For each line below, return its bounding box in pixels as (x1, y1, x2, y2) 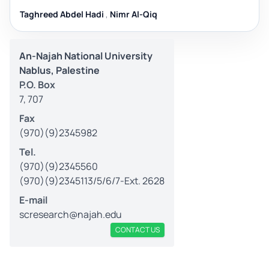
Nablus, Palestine (19, 63, 100, 77)
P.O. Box (19, 77, 55, 91)
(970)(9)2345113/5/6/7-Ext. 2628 (19, 174, 165, 187)
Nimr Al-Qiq (110, 8, 157, 20)
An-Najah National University (19, 49, 153, 62)
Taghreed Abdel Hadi (20, 8, 104, 20)
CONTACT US (115, 224, 160, 235)
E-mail (19, 193, 47, 207)
